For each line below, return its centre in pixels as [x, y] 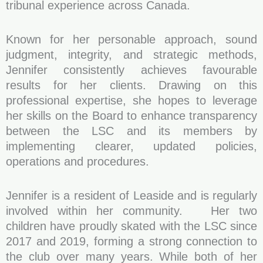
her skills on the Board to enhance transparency [131, 116]
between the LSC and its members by [131, 131]
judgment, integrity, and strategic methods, [131, 55]
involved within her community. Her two [131, 211]
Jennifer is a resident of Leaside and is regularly [131, 195]
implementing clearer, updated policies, [131, 146]
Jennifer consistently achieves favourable [131, 70]
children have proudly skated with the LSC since [131, 226]
